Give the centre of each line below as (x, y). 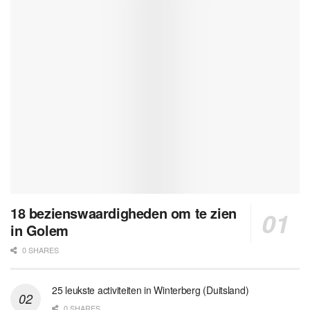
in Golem (39, 230)
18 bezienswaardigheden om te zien (124, 212)
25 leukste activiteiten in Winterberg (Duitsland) (151, 290)
